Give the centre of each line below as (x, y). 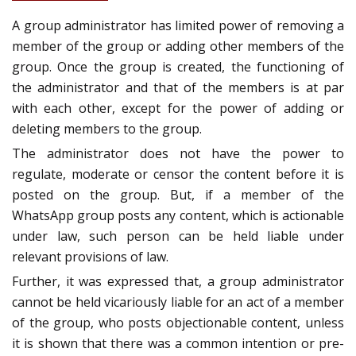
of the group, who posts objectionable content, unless (178, 323)
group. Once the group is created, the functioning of (178, 67)
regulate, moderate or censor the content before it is (178, 174)
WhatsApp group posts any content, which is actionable (178, 216)
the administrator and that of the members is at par (178, 88)
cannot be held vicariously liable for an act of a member (178, 302)
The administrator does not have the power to (178, 154)
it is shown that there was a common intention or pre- (178, 344)
